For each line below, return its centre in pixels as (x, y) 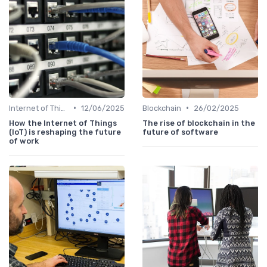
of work (24, 141)
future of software (180, 132)
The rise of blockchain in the (199, 123)
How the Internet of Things (63, 123)
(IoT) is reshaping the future (65, 132)
